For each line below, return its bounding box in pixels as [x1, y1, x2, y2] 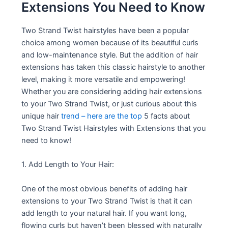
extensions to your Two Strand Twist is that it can [21, 196, 193, 206]
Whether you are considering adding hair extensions [21, 87, 203, 96]
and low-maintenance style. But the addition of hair [21, 50, 198, 60]
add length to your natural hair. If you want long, [21, 208, 187, 218]
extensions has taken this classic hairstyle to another [21, 62, 206, 72]
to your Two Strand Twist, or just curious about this [21, 99, 197, 108]
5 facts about [142, 111, 190, 121]
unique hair [21, 111, 62, 121]
